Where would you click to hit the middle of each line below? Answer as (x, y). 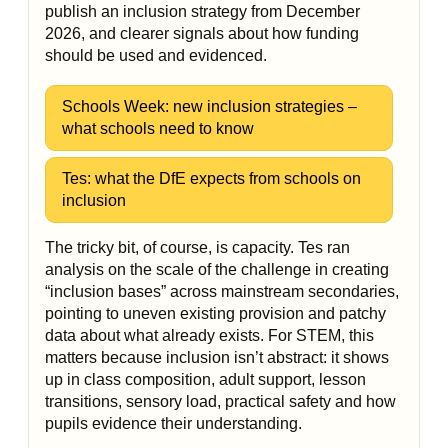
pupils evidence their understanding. (173, 423)
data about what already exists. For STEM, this (209, 335)
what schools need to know (158, 128)
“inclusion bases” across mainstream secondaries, (222, 291)
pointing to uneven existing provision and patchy (215, 313)
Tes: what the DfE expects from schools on (211, 178)
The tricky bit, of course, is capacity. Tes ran (197, 247)
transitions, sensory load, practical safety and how (220, 401)
